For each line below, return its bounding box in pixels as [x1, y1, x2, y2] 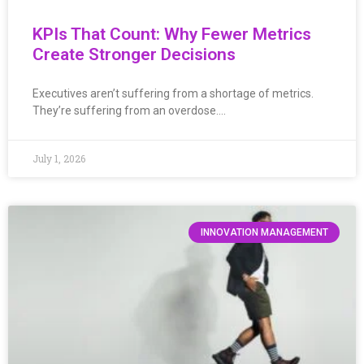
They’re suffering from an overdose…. [32, 104, 226, 118]
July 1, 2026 [32, 152, 85, 166]
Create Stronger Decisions [32, 45, 236, 65]
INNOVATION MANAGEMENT [200, 227, 328, 239]
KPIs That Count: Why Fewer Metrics [32, 24, 311, 45]
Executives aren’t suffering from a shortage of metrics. [32, 87, 314, 101]
